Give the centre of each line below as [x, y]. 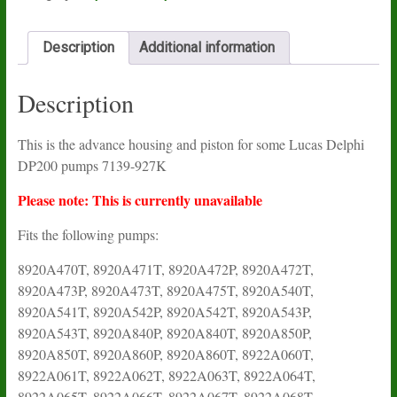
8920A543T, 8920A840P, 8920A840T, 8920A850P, [164, 332]
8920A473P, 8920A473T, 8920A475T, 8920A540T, [165, 290]
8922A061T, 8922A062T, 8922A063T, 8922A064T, [166, 375]
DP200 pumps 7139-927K [92, 165]
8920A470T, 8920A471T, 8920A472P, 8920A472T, [165, 269]
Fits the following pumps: [88, 234]
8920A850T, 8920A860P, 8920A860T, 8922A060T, [165, 354]
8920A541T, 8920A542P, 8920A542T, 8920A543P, [164, 311]
